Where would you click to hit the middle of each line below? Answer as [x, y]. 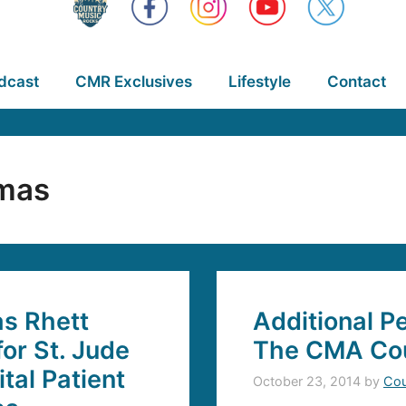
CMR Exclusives [133, 82]
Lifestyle [259, 82]
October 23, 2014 [307, 382]
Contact [356, 82]
